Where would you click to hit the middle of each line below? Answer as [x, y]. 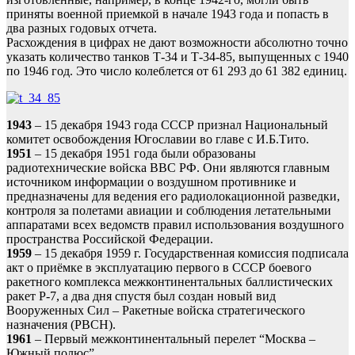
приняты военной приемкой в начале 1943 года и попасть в [168, 14]
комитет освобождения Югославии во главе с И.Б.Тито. [158, 139]
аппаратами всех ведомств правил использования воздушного [175, 225]
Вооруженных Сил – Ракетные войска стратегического [156, 311]
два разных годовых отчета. [82, 29]
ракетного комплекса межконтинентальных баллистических [170, 282]
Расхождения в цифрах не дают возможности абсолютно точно [177, 43]
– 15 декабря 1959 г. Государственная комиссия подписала [190, 254]
